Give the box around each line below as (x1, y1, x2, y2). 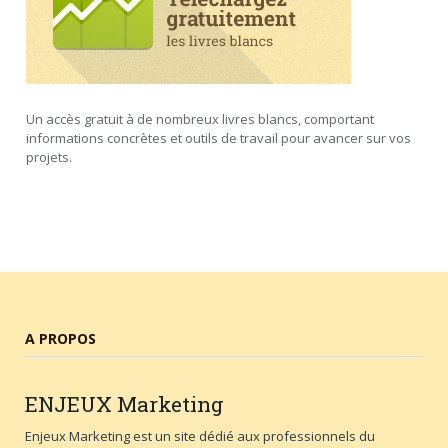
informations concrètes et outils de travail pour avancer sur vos (26, 128, 411, 147)
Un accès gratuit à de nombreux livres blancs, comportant (26, 109, 374, 128)
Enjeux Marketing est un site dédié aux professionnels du (25, 426, 375, 445)
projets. (26, 147, 72, 166)
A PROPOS (25, 328, 96, 348)
